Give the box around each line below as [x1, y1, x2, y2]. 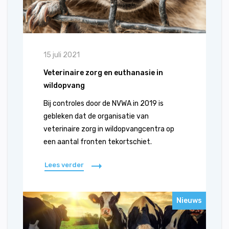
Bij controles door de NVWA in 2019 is [43, 99, 164, 108]
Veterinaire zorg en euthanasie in [43, 68, 163, 77]
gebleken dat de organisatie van [43, 112, 149, 121]
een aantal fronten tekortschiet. [43, 138, 152, 146]
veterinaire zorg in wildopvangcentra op [43, 125, 174, 133]
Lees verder [44, 161, 84, 169]
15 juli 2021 [43, 51, 80, 59]
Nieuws [176, 196, 202, 205]
